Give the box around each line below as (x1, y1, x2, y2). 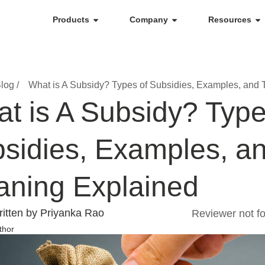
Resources (208, 15, 251, 24)
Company (130, 15, 168, 24)
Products (53, 15, 89, 24)
